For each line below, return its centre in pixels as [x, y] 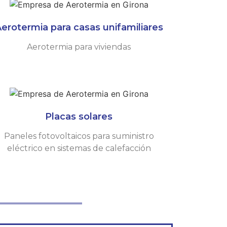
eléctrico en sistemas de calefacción [79, 148]
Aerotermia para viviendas [79, 47]
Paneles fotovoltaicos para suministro [79, 136]
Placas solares [79, 116]
